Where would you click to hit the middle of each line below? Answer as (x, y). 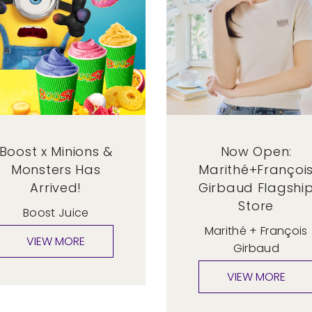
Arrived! (56, 188)
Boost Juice (56, 213)
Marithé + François (256, 231)
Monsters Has (56, 170)
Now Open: (256, 152)
